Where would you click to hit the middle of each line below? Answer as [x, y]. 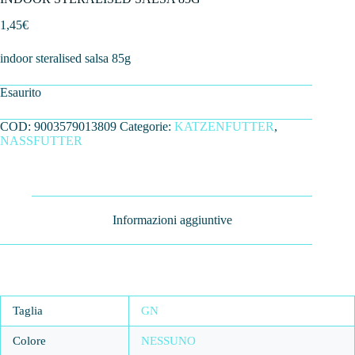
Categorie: [147, 127]
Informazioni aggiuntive [172, 219]
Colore [29, 340]
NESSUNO [168, 340]
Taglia [28, 310]
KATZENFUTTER [224, 127]
